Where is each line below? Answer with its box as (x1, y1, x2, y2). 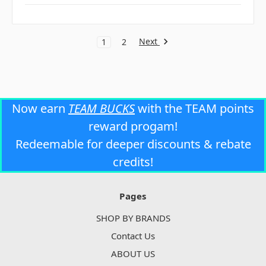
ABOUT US (111, 248, 155, 260)
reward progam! (88, 118, 178, 134)
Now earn (12, 100, 68, 116)
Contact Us (111, 230, 155, 242)
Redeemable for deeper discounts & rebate (15, 135, 251, 152)
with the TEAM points (135, 100, 254, 116)
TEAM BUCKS (68, 100, 135, 116)
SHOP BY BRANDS (96, 212, 170, 224)
